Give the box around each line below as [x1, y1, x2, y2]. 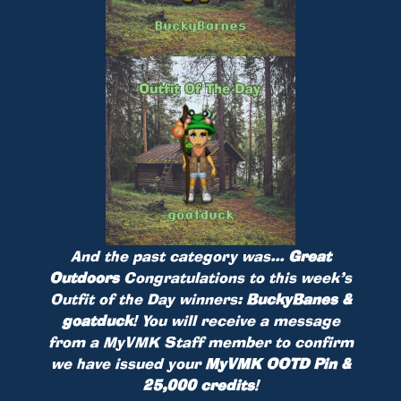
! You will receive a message [132, 310, 340, 330]
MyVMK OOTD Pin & [204, 353, 351, 373]
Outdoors [49, 267, 124, 287]
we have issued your [50, 353, 205, 373]
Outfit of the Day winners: [49, 288, 246, 309]
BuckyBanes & [245, 288, 352, 309]
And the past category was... [70, 245, 288, 266]
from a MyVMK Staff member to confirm [47, 331, 354, 352]
